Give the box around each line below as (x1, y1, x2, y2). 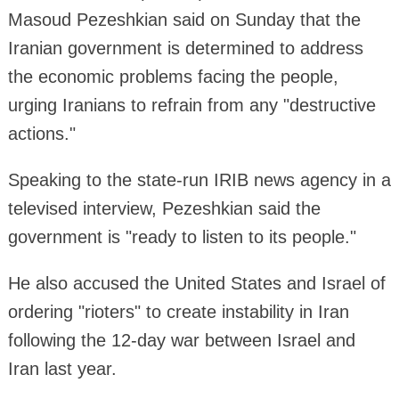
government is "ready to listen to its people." (7, 226, 356, 247)
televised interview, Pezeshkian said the (7, 198, 321, 218)
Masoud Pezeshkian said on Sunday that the (7, 9, 361, 29)
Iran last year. (7, 358, 117, 379)
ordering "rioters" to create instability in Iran (7, 301, 349, 322)
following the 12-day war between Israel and (7, 330, 355, 350)
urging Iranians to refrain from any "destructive (7, 94, 376, 115)
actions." (7, 123, 76, 143)
